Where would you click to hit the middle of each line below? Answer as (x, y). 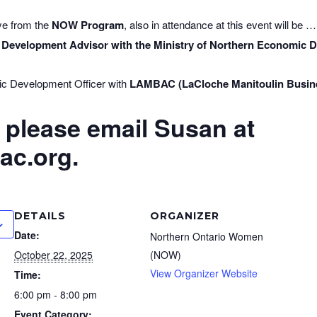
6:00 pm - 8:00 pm (56, 295)
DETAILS (40, 216)
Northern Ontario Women (207, 237)
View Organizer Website (204, 273)
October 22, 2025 (54, 255)
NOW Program (88, 24)
